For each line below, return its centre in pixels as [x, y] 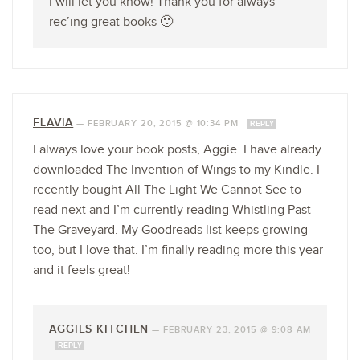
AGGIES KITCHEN [99, 329]
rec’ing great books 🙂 [111, 22]
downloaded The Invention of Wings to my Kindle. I [176, 170]
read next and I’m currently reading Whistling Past [172, 210]
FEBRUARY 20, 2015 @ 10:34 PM [164, 123]
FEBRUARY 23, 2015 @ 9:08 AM [237, 329]
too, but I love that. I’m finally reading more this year [178, 250]
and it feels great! [82, 270]
